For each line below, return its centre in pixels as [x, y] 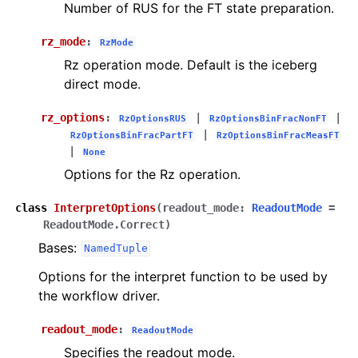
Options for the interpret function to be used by [183, 276]
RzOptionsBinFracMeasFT [278, 135]
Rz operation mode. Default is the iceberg [191, 64]
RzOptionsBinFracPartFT [132, 135]
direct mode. [102, 84]
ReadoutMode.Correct [104, 224]
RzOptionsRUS [153, 118]
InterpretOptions [105, 207]
